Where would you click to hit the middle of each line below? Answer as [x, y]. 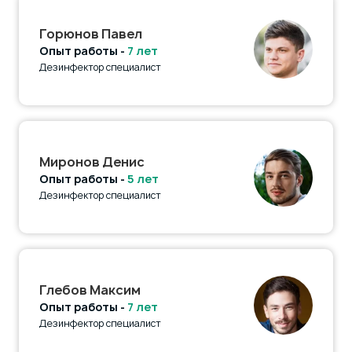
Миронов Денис [92, 161]
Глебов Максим [90, 290]
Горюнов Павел [91, 33]
